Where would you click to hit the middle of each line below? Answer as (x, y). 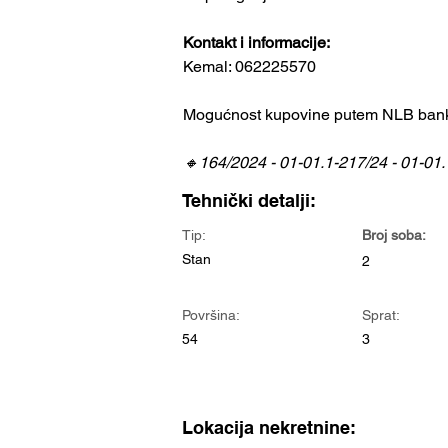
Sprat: (381, 314)
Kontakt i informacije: (258, 42)
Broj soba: (394, 234)
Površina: (211, 314)
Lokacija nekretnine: (269, 427)
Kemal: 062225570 (249, 66)
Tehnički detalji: (249, 200)
